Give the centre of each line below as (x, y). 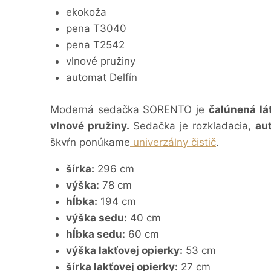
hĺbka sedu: (95, 234)
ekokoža (86, 12)
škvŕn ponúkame (90, 142)
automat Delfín (101, 78)
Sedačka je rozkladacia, (192, 126)
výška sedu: (96, 217)
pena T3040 (96, 29)
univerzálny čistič (173, 142)
